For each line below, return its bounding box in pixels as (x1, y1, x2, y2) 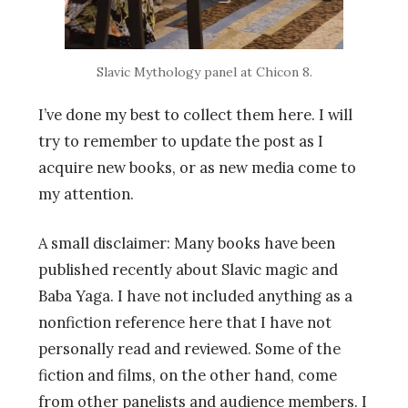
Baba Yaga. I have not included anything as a (38, 285, 352, 306)
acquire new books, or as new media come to (38, 157, 356, 178)
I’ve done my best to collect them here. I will (38, 104, 352, 125)
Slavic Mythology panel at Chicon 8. (96, 63, 312, 80)
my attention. (38, 183, 134, 204)
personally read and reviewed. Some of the (38, 338, 341, 359)
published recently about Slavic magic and (38, 259, 338, 280)
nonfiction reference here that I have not (38, 311, 331, 332)
